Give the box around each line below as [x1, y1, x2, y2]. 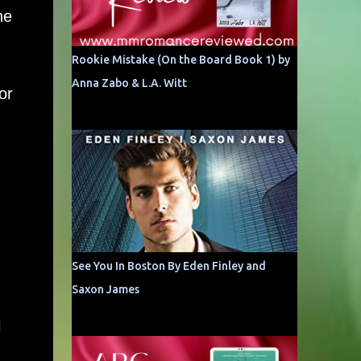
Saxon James [71, 283, 139, 296]
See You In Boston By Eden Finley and [71, 259, 266, 272]
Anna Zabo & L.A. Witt [71, 77, 187, 89]
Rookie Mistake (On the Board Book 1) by [71, 53, 290, 66]
